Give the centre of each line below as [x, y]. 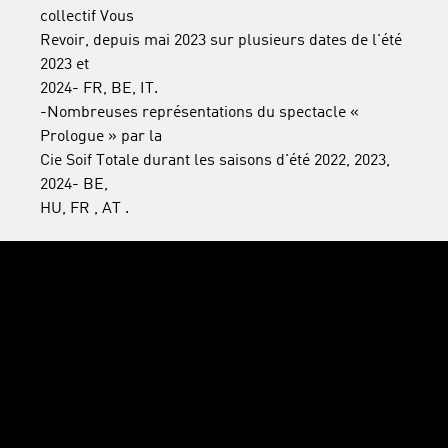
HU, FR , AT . [84, 209]
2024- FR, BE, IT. [99, 89]
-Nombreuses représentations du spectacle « [199, 113]
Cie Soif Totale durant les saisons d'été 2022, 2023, [215, 161]
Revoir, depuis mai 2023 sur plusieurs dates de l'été [221, 41]
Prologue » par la [101, 137]
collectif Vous [87, 17]
